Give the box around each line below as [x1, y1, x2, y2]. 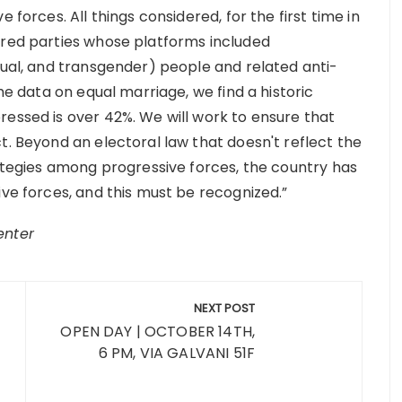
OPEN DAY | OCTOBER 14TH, [60, 321, 255, 342]
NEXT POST [194, 300, 255, 317]
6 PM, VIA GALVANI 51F [98, 343, 255, 363]
